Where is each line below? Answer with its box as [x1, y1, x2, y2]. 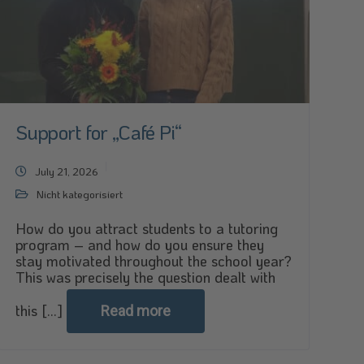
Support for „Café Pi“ [15, 119, 182, 145]
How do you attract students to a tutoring [15, 219, 278, 238]
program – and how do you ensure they [15, 235, 264, 254]
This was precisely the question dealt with [15, 267, 275, 287]
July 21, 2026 [34, 164, 98, 178]
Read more [100, 302, 171, 319]
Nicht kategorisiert [36, 187, 123, 201]
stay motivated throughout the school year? [15, 251, 292, 271]
